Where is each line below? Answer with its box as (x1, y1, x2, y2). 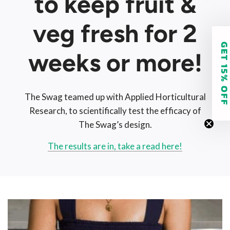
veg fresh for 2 (33, 18, 197, 49)
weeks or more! (28, 48, 202, 78)
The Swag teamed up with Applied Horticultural (24, 91, 206, 103)
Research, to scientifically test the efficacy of (29, 105, 201, 117)
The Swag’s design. (78, 119, 152, 130)
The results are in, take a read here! (48, 141, 182, 152)
